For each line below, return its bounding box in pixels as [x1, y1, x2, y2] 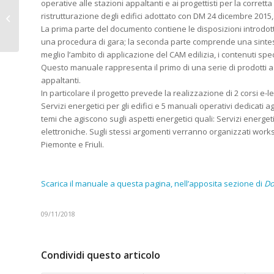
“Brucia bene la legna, [21, 12, 102, 23]
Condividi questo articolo [41, 248, 160, 262]
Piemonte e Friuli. [41, 138, 104, 150]
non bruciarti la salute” [21, 25, 105, 36]
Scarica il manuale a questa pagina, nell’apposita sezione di [41, 177, 264, 189]
